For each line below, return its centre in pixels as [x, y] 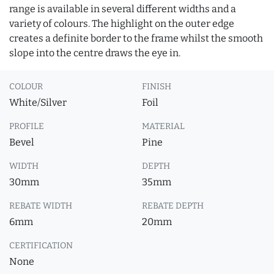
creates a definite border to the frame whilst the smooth [136, 38]
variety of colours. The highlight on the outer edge [122, 24]
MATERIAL [163, 126]
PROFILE [27, 126]
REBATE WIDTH [41, 206]
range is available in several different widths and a [123, 9]
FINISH [157, 87]
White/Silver [38, 102]
